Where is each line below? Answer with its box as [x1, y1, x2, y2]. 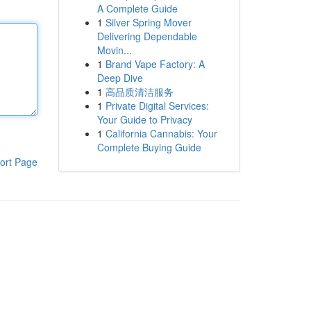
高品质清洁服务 [105, 85, 174, 99]
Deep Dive [96, 71, 143, 85]
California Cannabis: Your [105, 126, 217, 140]
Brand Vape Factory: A [105, 57, 205, 71]
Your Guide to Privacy [96, 112, 192, 126]
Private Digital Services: [105, 99, 209, 112]
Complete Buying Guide [96, 140, 201, 154]
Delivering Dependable [96, 29, 197, 43]
